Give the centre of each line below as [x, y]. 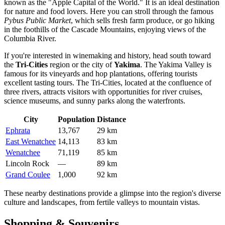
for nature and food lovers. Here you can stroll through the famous [109, 12]
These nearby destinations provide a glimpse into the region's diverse [113, 193]
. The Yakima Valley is [176, 65]
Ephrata [18, 131]
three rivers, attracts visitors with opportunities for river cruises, [103, 92]
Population [76, 120]
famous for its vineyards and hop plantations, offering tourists [101, 74]
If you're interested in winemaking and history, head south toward [107, 56]
